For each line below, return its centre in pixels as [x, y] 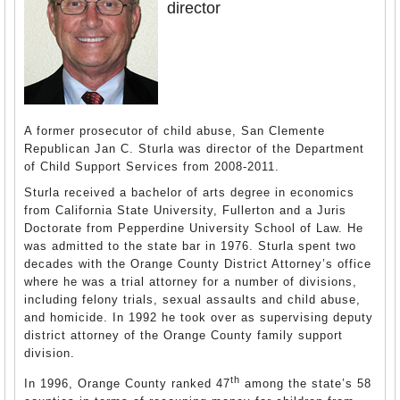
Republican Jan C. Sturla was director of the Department [194, 149]
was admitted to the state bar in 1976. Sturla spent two [190, 246]
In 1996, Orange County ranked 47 [127, 384]
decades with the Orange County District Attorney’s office [198, 264]
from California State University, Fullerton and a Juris [185, 210]
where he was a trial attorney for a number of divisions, [191, 282]
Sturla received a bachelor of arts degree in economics [189, 192]
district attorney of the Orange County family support [183, 335]
